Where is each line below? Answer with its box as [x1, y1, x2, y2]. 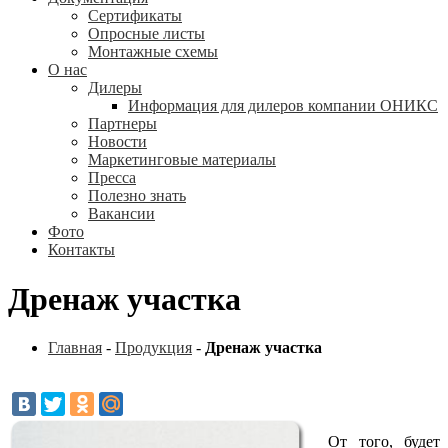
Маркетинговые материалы [88, 151, 276, 169]
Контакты [48, 241, 115, 259]
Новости [88, 133, 147, 151]
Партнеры [88, 115, 157, 133]
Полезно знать [88, 187, 186, 205]
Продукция [115, 339, 192, 357]
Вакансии [88, 205, 155, 223]
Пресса [88, 169, 136, 187]
